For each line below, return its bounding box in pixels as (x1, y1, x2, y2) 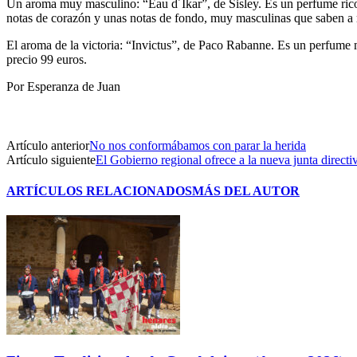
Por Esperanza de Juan (6, 79, 120, 93)
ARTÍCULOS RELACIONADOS (6, 184, 192, 198)
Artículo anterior (6, 138, 89, 152)
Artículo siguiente (6, 152, 96, 167)
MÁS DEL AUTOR (192, 184, 300, 198)
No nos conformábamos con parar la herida (89, 138, 306, 152)
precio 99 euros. (6, 52, 87, 66)
